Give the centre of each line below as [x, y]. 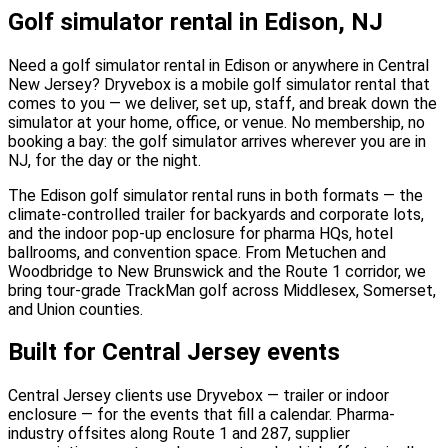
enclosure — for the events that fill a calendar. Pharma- [201, 415]
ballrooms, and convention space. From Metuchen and [197, 252]
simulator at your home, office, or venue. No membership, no [216, 122]
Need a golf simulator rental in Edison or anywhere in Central [218, 65]
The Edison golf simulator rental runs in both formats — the [215, 195]
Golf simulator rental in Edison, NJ [195, 21]
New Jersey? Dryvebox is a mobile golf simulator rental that [219, 84]
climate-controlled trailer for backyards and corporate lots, [216, 214]
